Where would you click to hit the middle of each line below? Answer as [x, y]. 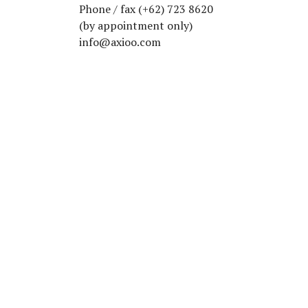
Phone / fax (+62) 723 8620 [146, 9]
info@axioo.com [120, 42]
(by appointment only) [136, 26]
